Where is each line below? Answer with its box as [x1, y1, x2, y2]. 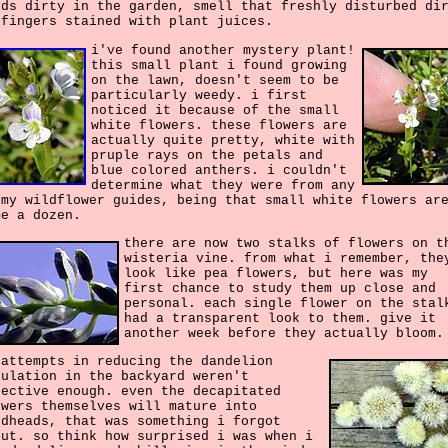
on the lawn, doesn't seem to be [91, 72, 339, 88]
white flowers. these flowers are [91, 117, 347, 133]
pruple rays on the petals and [91, 147, 323, 163]
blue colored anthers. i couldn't [91, 162, 347, 178]
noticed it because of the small [91, 102, 339, 118]
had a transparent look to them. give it [124, 310, 436, 326]
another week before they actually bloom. [124, 325, 444, 341]
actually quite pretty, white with [91, 132, 355, 148]
